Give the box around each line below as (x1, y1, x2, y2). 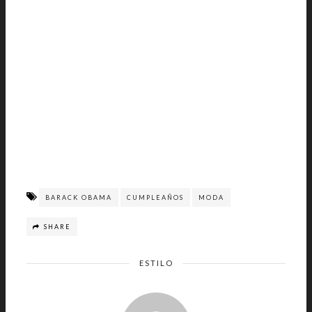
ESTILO (139, 258, 173, 267)
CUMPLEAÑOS (127, 194, 184, 201)
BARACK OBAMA (45, 194, 112, 201)
